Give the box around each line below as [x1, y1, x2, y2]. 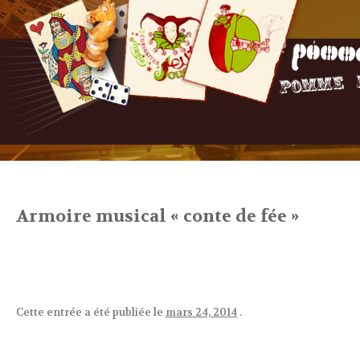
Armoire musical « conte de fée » [16, 206, 299, 228]
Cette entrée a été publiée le [16, 305, 166, 320]
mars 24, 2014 [166, 305, 237, 320]
